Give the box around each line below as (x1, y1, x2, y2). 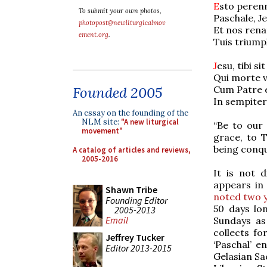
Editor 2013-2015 (105, 241, 172, 254)
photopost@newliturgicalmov (79, 18, 166, 27)
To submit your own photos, (79, 7, 162, 15)
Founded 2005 (73, 83, 163, 102)
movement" (82, 126, 123, 136)
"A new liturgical (121, 117, 179, 127)
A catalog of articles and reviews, (73, 144, 191, 155)
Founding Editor (105, 194, 167, 206)
